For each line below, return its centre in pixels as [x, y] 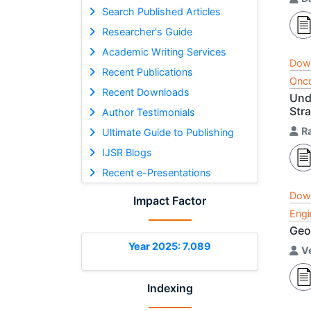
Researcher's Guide [147, 31]
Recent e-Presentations [156, 172]
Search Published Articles [161, 11]
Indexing [170, 288]
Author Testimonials [148, 112]
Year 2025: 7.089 [170, 246]
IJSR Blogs [127, 152]
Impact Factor [170, 200]
